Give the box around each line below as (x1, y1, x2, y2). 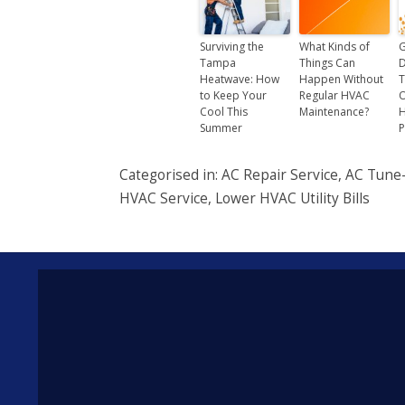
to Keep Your (200, 87, 267, 103)
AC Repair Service (221, 165, 338, 185)
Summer (200, 119, 242, 136)
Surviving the (200, 38, 264, 54)
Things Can (299, 54, 355, 71)
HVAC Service (119, 189, 208, 209)
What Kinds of (299, 38, 370, 54)
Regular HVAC (299, 87, 370, 103)
